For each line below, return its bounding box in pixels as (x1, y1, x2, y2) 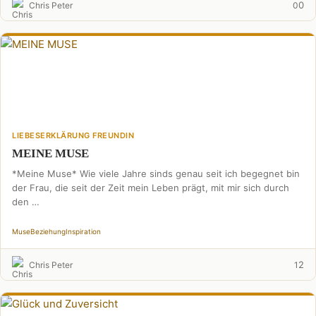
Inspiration (66, 227, 101, 236)
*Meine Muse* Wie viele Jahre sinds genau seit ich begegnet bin (12, 168, 300, 179)
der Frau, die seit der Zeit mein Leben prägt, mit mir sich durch (12, 182, 289, 193)
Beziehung (30, 227, 66, 236)
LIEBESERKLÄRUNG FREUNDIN (12, 130, 134, 140)
